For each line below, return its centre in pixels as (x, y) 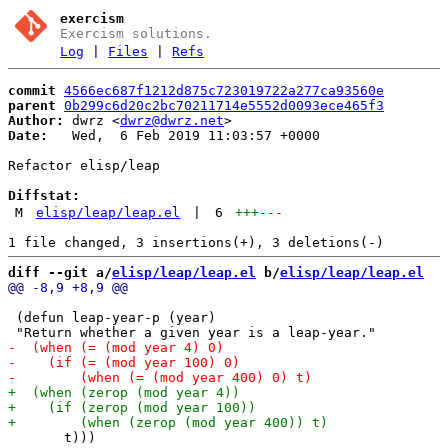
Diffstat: (44, 195)
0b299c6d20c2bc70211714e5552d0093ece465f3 (224, 105)
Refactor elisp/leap (84, 165)
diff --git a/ (60, 272)
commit (32, 90)
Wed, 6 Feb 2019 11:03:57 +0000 (184, 135)
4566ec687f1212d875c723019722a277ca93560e (224, 90)
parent (32, 105)
